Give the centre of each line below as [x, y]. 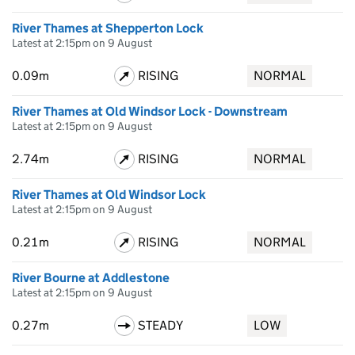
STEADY [160, 325]
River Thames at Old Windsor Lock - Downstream [150, 111]
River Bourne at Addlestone [91, 278]
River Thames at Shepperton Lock [108, 28]
